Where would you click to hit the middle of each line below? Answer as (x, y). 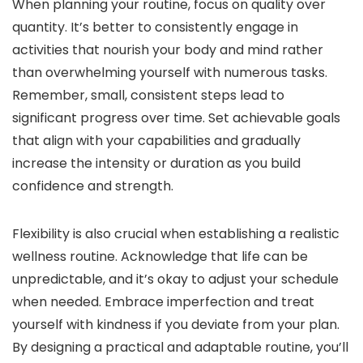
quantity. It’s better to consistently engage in (155, 28)
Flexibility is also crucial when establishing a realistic (176, 234)
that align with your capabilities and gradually (156, 141)
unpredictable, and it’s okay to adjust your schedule (175, 280)
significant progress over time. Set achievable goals (176, 118)
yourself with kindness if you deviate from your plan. (176, 325)
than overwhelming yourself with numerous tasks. (170, 73)
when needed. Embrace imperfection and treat (163, 302)
